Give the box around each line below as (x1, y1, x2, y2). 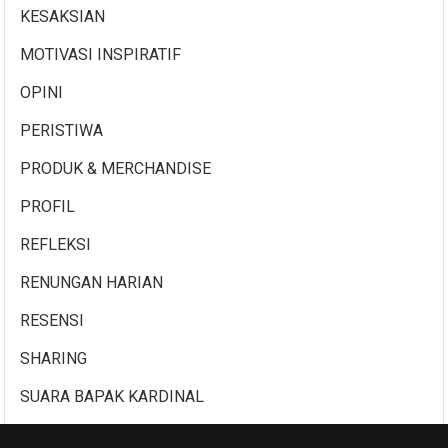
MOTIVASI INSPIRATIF (20, 44, 182, 64)
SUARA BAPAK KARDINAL (20, 386, 205, 406)
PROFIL (20, 196, 76, 216)
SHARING (20, 348, 88, 368)
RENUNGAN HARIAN (20, 272, 164, 292)
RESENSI (20, 310, 85, 330)
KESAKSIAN (20, 6, 106, 26)
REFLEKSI (20, 234, 92, 254)
